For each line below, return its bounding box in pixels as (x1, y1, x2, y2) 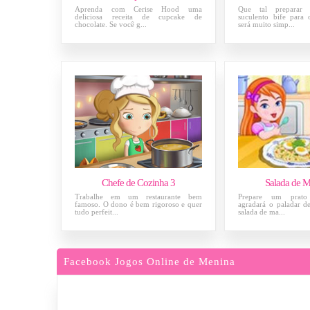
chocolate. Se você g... (75, 19, 147, 28)
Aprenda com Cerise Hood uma (75, 4, 202, 13)
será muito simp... (238, 19, 295, 28)
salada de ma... (238, 207, 286, 216)
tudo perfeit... (75, 207, 119, 216)
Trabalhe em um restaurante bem (75, 192, 202, 201)
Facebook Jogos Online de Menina (64, 255, 235, 267)
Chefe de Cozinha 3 (101, 176, 175, 188)
